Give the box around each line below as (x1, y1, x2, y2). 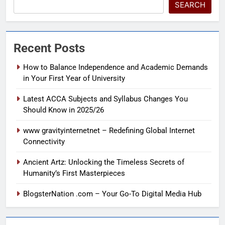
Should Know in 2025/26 (23, 105, 104, 115)
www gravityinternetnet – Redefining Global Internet (23, 126, 195, 135)
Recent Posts (14, 41, 85, 55)
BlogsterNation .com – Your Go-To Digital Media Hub (23, 189, 201, 198)
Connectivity (23, 137, 65, 146)
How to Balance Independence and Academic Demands (23, 62, 208, 72)
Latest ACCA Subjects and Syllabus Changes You (23, 94, 188, 103)
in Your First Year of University (23, 73, 125, 83)
